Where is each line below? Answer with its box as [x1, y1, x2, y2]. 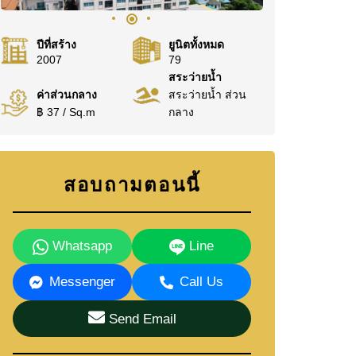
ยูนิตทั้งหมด [168, 38, 224, 51]
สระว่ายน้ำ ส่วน [168, 88, 246, 101]
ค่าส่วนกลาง [37, 88, 97, 101]
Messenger [49, 274, 115, 289]
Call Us [180, 274, 223, 289]
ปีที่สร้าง [37, 38, 76, 51]
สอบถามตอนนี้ [64, 174, 200, 195]
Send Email [104, 311, 176, 327]
